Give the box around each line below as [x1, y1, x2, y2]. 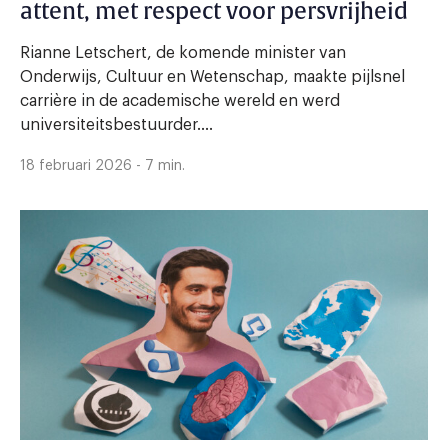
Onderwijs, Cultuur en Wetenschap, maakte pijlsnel [20, 69, 405, 86]
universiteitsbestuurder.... [20, 117, 213, 134]
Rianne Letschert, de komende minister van [20, 45, 346, 62]
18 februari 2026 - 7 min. [20, 159, 185, 174]
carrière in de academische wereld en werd [20, 93, 340, 110]
